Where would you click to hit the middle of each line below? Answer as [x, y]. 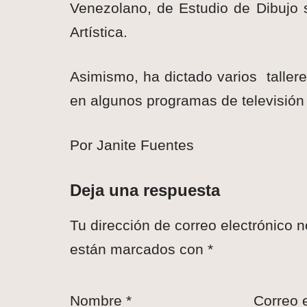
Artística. [99, 32]
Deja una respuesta [145, 191]
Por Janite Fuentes [132, 145]
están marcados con [139, 249]
